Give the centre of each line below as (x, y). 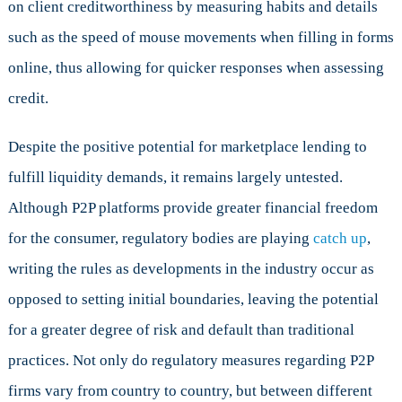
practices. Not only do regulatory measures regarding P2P (190, 361)
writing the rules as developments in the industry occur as (191, 269)
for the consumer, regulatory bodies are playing (160, 239)
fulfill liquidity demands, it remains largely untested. (175, 178)
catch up (340, 239)
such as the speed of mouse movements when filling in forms (201, 38)
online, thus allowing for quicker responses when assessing (196, 68)
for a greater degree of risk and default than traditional (181, 330)
